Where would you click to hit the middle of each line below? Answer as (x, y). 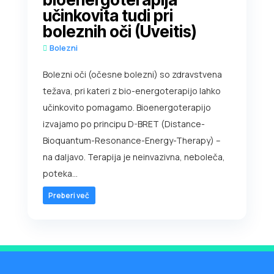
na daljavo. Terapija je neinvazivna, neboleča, (134, 157)
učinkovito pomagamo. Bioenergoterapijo (127, 108)
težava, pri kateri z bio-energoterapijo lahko (131, 91)
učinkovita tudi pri (108, 16)
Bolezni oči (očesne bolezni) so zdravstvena (132, 75)
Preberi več (69, 196)
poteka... (60, 174)
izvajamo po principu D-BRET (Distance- (124, 124)
